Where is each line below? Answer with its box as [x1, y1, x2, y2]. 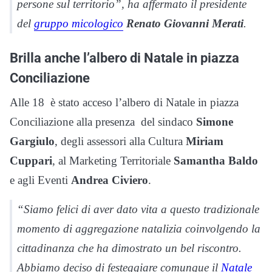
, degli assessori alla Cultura [55, 135, 186, 148]
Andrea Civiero [71, 174, 148, 186]
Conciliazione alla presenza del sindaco [10, 115, 196, 128]
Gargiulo [10, 135, 55, 148]
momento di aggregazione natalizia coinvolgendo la [17, 222, 260, 235]
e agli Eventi [10, 174, 71, 186]
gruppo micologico [34, 17, 123, 30]
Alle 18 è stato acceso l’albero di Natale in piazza [10, 96, 239, 109]
